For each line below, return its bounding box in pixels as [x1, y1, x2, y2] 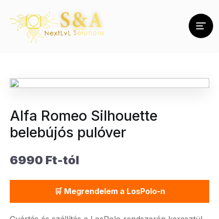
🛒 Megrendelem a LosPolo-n [54, 186, 165, 196]
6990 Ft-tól [10, 153, 79, 167]
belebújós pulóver [10, 124, 126, 141]
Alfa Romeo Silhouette [10, 107, 157, 124]
